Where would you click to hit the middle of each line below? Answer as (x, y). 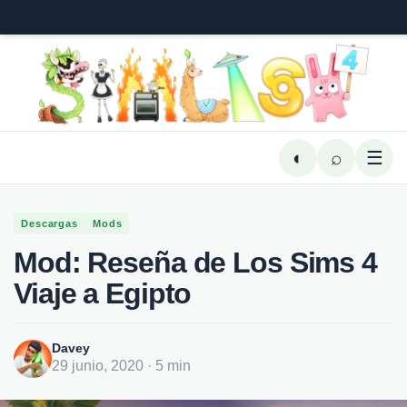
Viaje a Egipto (103, 293)
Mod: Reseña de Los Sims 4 (196, 263)
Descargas (50, 223)
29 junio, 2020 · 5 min (121, 366)
